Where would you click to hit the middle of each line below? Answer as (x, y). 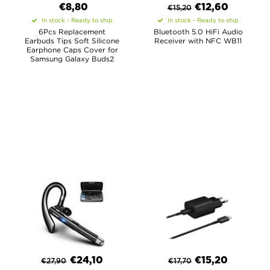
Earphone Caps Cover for (72, 50)
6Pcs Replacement (72, 32)
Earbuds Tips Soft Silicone (72, 41)
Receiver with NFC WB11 (198, 41)
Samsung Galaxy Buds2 (72, 59)
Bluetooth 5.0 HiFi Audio (198, 32)
